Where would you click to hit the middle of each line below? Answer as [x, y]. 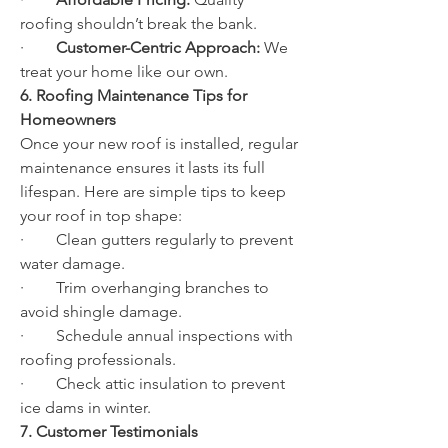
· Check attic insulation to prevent [152, 383]
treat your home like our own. [124, 71]
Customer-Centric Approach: [158, 47]
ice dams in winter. [85, 407]
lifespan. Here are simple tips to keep [153, 191]
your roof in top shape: [101, 215]
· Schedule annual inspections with [156, 335]
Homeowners [68, 119]
